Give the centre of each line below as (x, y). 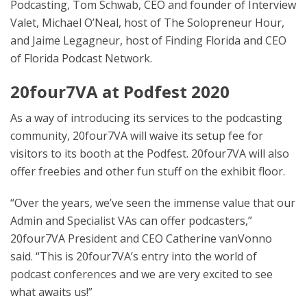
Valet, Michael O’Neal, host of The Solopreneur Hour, (147, 23)
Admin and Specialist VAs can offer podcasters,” (131, 221)
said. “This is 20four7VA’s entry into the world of (134, 257)
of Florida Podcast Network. (81, 59)
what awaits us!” (51, 292)
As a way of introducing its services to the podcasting (146, 118)
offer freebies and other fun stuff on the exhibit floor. (148, 172)
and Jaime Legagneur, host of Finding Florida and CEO (148, 41)
